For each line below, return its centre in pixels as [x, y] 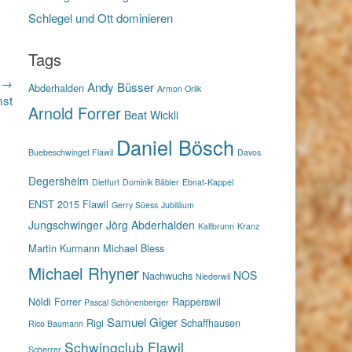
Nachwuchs [167, 275]
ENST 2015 [54, 203]
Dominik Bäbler [151, 181]
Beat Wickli [151, 115]
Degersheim [59, 180]
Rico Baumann [56, 324]
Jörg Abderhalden [150, 225]
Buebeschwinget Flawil [71, 152]
